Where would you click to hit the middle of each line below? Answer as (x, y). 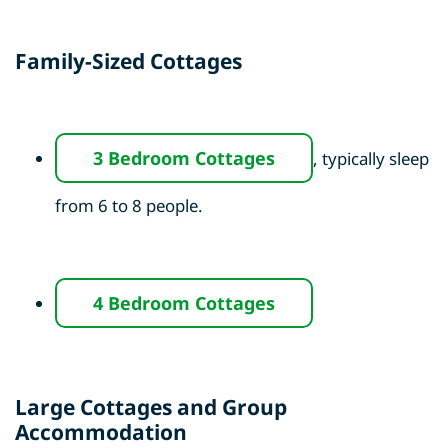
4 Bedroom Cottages (184, 303)
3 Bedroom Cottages (184, 158)
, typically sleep (371, 159)
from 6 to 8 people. (129, 206)
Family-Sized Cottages (128, 61)
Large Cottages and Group (151, 407)
